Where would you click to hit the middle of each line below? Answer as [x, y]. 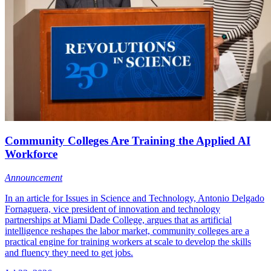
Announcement [34, 178]
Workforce [31, 154]
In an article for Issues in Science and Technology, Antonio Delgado [135, 198]
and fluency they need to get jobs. [69, 253]
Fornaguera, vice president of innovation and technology [113, 209]
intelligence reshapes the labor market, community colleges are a [127, 231]
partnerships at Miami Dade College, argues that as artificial [118, 220]
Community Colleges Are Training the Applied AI [128, 141]
